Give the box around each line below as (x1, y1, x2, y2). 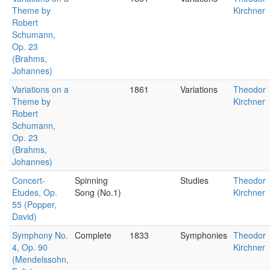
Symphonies (180, 229, 227, 241)
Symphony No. (12, 229, 68, 241)
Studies (180, 174, 209, 186)
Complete (75, 229, 111, 241)
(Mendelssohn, (12, 253, 69, 265)
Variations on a (12, 83, 69, 95)
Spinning (75, 174, 108, 186)
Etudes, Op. (12, 186, 57, 198)
